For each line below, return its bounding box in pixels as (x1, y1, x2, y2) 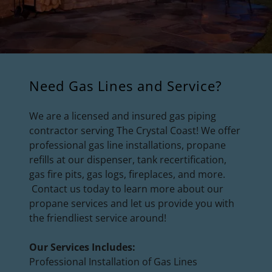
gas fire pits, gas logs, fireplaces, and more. (29, 167, 225, 181)
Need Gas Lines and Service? (29, 76, 222, 95)
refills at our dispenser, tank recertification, (29, 152, 226, 166)
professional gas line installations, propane (29, 138, 226, 152)
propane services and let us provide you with (29, 196, 234, 210)
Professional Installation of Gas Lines (29, 254, 197, 268)
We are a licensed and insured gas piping (29, 109, 216, 123)
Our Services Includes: (29, 240, 135, 254)
